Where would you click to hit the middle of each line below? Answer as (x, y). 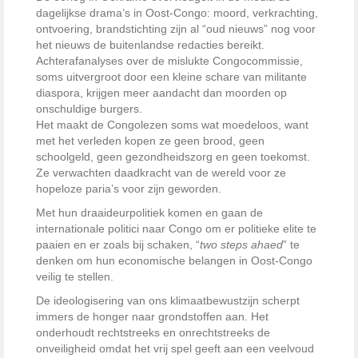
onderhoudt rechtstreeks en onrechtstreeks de (153, 333)
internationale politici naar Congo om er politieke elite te (176, 229)
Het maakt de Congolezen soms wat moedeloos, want (172, 125)
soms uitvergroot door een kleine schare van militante (171, 77)
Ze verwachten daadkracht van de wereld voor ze (161, 173)
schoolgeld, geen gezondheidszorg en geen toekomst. (173, 157)
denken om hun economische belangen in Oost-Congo (174, 261)
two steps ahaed (241, 245)
